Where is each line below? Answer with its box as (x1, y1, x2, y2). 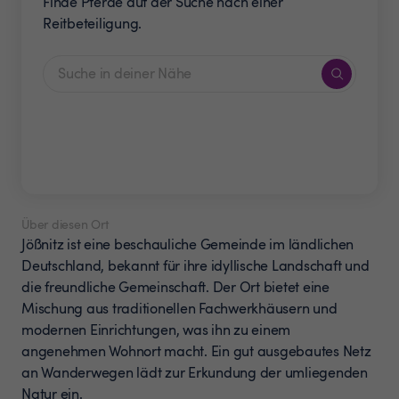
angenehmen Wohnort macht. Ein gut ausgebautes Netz (21, 340, 371, 361)
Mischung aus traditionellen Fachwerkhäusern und (21, 297, 338, 318)
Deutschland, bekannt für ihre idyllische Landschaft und (21, 255, 370, 275)
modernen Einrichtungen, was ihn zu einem (21, 319, 290, 339)
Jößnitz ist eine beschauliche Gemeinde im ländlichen (21, 233, 354, 254)
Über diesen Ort (21, 215, 109, 232)
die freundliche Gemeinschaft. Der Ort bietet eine (21, 276, 330, 297)
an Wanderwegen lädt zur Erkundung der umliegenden (21, 362, 368, 382)
